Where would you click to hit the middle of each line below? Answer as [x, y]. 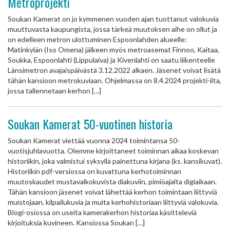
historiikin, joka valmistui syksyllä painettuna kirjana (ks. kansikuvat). [115, 161]
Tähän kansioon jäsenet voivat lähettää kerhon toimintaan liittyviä [112, 192]
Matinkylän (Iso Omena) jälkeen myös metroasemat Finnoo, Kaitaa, [113, 50]
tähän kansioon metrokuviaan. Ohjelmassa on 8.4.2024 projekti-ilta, [114, 80]
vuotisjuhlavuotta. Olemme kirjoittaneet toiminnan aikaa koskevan [113, 151]
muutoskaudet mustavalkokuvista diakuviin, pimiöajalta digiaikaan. [113, 181]
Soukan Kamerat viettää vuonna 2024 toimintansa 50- [94, 140]
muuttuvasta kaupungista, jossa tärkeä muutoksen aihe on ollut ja [112, 29]
